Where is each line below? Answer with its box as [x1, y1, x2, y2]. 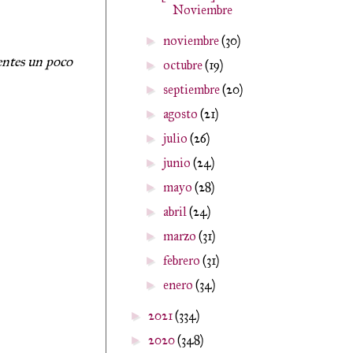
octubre [163, 58, 206, 72]
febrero [163, 253, 203, 268]
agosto [163, 106, 201, 121]
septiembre [163, 82, 223, 97]
